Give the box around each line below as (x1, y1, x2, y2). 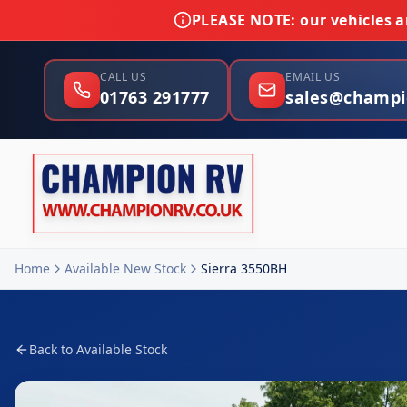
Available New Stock (65, 260, 186, 277)
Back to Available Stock (29, 341, 167, 358)
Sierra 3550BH (201, 260, 287, 277)
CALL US (100, 69, 147, 84)
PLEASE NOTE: (192, 10, 296, 30)
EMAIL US (285, 69, 341, 84)
